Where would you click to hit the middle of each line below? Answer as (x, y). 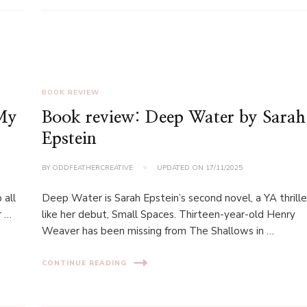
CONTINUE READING (85, 263)
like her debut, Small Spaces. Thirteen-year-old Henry (169, 214)
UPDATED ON (182, 168)
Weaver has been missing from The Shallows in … (158, 231)
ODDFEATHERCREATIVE (93, 168)
